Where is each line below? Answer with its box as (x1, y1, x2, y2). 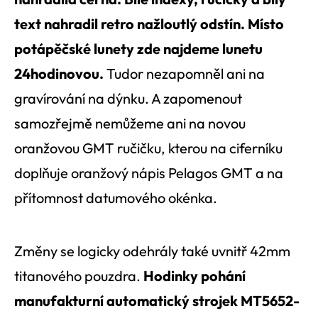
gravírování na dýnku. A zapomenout (14, 89, 242, 107)
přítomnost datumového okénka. (14, 188, 217, 207)
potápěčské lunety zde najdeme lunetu (14, 39, 263, 57)
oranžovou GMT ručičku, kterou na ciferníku (14, 138, 283, 157)
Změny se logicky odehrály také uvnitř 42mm (14, 241, 290, 260)
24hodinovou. (14, 64, 106, 82)
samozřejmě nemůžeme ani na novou (14, 114, 246, 132)
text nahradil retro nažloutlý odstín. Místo (14, 14, 284, 33)
